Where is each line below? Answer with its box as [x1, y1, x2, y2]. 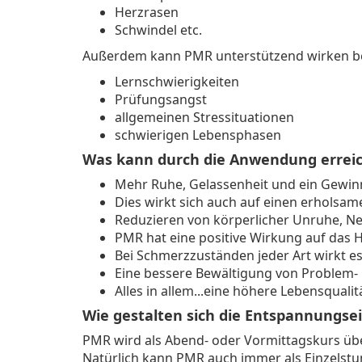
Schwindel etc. [115, 21, 202, 39]
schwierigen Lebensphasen [115, 126, 281, 144]
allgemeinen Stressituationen [115, 108, 294, 126]
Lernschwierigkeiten [115, 73, 242, 90]
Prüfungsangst [115, 90, 207, 108]
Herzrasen [115, 3, 179, 21]
